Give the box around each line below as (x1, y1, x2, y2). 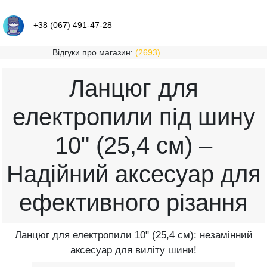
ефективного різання (19, 190, 248, 216)
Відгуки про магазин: (52, 48, 135, 57)
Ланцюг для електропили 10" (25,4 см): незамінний (14, 229, 253, 241)
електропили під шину (12, 104, 255, 130)
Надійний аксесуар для (6, 161, 261, 187)
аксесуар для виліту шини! (70, 244, 197, 256)
